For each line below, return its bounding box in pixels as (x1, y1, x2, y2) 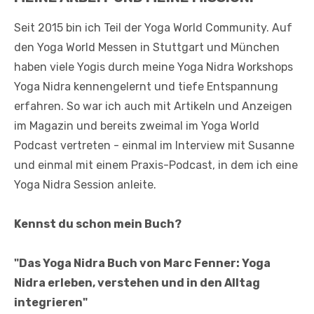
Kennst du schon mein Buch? (14, 217, 182, 231)
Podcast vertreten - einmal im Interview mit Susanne (14, 139, 294, 153)
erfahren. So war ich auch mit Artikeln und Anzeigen (14, 100, 292, 114)
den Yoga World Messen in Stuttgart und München (14, 41, 280, 55)
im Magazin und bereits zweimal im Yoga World (14, 119, 259, 133)
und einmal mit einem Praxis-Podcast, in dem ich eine (14, 158, 298, 172)
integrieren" (14, 296, 88, 310)
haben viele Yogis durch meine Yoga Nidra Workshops (14, 60, 293, 74)
